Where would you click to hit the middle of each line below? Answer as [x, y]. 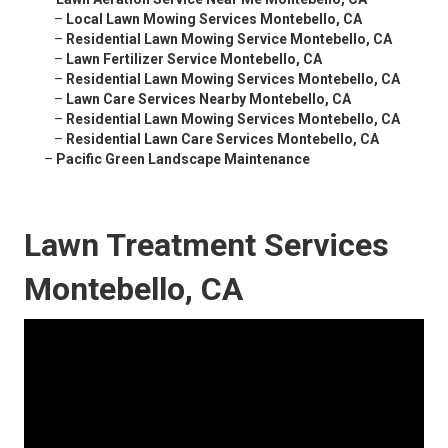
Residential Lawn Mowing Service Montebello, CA [229, 39]
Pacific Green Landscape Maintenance [183, 159]
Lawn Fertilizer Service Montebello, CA [194, 59]
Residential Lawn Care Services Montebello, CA [222, 139]
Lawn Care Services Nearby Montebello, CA [208, 99]
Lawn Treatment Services [206, 245]
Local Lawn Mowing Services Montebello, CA [214, 19]
